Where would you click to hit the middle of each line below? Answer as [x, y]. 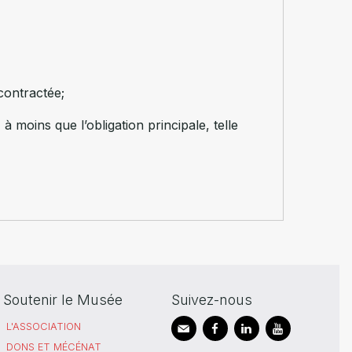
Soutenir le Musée [63, 299]
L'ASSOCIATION [44, 326]
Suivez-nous [211, 299]
